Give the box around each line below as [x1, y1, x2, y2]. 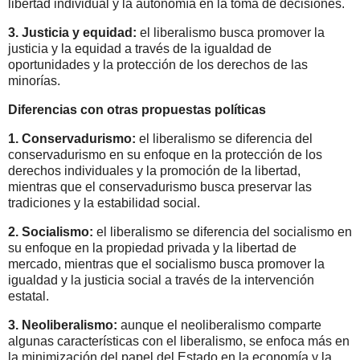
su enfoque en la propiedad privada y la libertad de [8, 240, 297, 255]
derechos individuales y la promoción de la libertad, [8, 163, 301, 178]
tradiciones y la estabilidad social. [8, 195, 200, 210]
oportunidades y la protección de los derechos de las [8, 58, 308, 72]
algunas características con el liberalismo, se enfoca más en [8, 333, 350, 348]
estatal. [8, 288, 49, 303]
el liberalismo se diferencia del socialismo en [93, 224, 352, 239]
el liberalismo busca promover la [137, 26, 325, 40]
